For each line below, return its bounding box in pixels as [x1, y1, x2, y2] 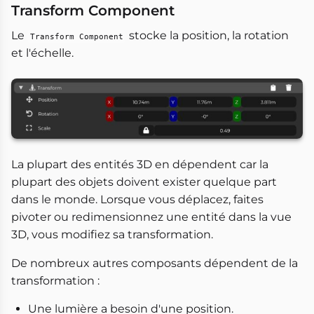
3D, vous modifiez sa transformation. [11, 228, 213, 242]
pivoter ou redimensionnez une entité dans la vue [11, 210, 292, 224]
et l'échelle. [11, 46, 74, 60]
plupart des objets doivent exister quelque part [11, 175, 277, 189]
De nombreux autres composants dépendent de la [11, 257, 298, 271]
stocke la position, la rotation [126, 29, 289, 43]
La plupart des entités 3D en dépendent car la [11, 158, 268, 172]
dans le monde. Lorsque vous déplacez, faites [11, 193, 264, 207]
